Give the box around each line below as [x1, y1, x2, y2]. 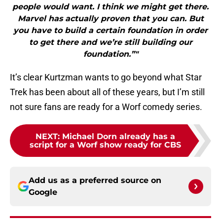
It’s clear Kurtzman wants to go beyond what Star [10, 72, 202, 83]
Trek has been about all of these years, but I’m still [10, 87, 205, 98]
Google [29, 187, 57, 197]
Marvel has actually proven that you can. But [17, 14, 204, 24]
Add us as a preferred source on [29, 176, 161, 185]
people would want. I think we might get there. [12, 2, 209, 12]
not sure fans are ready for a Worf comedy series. [10, 102, 202, 112]
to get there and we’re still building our [29, 37, 192, 47]
